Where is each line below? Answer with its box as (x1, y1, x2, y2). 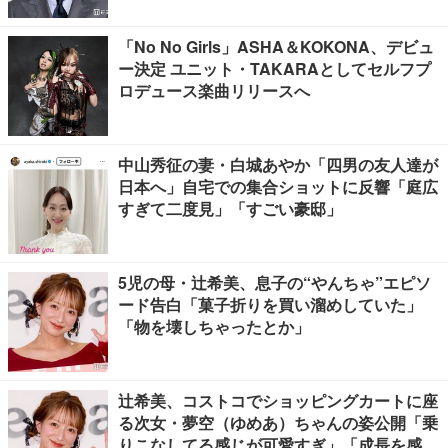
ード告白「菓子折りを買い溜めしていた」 (118, 293, 422, 316)
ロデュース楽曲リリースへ (118, 79, 310, 102)
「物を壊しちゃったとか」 (118, 315, 310, 338)
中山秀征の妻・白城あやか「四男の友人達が (118, 153, 438, 176)
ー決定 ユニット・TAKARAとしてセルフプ (118, 57, 431, 80)
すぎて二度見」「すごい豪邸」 (118, 197, 342, 220)
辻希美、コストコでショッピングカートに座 (118, 389, 438, 412)
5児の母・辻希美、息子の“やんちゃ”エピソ (118, 271, 431, 294)
